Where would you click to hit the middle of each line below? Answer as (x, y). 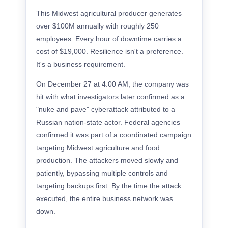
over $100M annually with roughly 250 (97, 26)
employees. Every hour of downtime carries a (109, 39)
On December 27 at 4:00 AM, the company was (112, 84)
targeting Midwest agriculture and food (98, 148)
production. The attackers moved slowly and (107, 160)
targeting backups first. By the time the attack (109, 186)
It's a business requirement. (81, 64)
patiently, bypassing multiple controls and (102, 173)
